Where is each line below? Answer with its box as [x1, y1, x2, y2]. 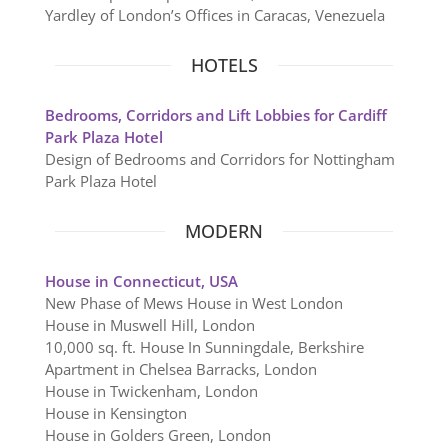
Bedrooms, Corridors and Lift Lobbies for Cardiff [44, 105, 387, 126]
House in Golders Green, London [44, 425, 271, 446]
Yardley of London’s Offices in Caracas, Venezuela [44, 5, 385, 26]
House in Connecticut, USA [44, 271, 238, 292]
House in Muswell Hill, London [44, 315, 255, 336]
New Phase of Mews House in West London [44, 293, 343, 314]
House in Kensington [44, 403, 187, 424]
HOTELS [190, 53, 258, 78]
